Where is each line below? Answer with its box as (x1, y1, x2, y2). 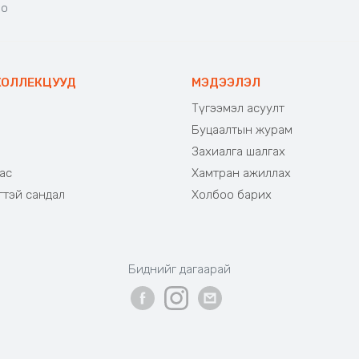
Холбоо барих (192, 188, 272, 202)
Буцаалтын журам (192, 123, 292, 137)
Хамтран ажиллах (192, 166, 291, 180)
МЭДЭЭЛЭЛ (192, 75, 260, 90)
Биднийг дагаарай (127, 261, 231, 276)
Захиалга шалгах (192, 144, 285, 159)
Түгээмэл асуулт (192, 101, 284, 115)
